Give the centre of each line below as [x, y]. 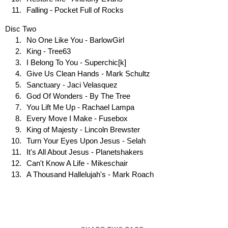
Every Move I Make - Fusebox [77, 118]
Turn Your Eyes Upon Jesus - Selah [86, 141]
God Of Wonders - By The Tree [78, 96]
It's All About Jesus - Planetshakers [85, 152]
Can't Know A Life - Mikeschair [77, 163]
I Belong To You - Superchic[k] [76, 62]
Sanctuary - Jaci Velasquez [72, 85]
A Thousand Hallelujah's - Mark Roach [90, 174]
